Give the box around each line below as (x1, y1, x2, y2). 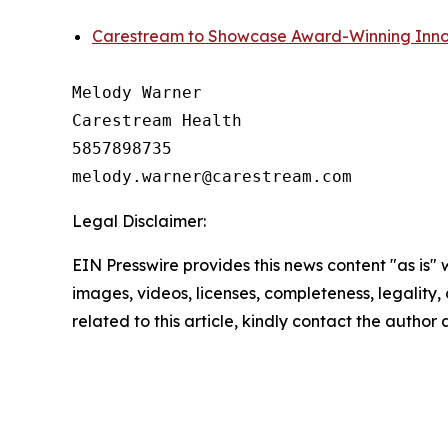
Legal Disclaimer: (72, 211, 206, 231)
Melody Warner (72, 83, 202, 102)
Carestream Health (72, 111, 242, 130)
